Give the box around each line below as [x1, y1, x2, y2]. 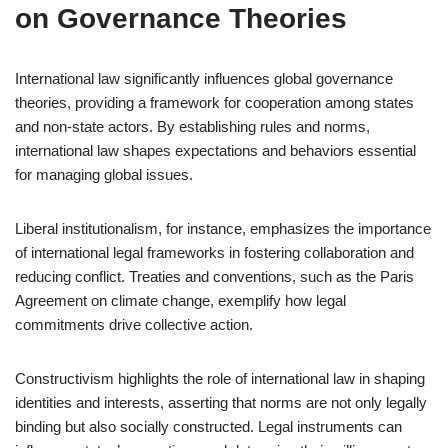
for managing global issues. [15, 166, 193, 183]
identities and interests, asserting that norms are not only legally [15, 394, 427, 411]
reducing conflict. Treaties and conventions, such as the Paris [15, 268, 414, 285]
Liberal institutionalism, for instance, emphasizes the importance [15, 220, 431, 237]
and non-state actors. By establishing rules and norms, [15, 118, 370, 135]
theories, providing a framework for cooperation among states [15, 94, 414, 111]
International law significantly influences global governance [15, 70, 393, 87]
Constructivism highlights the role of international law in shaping [15, 370, 425, 387]
